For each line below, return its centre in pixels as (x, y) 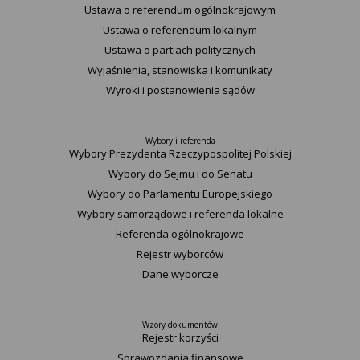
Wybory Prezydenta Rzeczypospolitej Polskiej (180, 153)
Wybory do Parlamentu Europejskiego (180, 194)
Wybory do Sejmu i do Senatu (180, 174)
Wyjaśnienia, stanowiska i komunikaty (180, 70)
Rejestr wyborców (180, 254)
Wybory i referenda (180, 141)
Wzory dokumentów (180, 325)
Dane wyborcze (180, 274)
